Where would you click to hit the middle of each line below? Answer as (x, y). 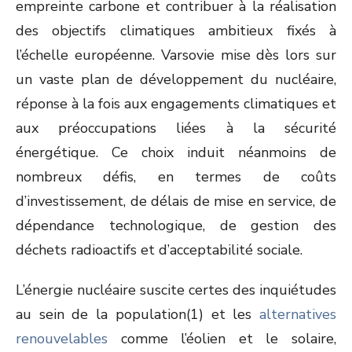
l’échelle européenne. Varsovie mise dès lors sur (176, 55)
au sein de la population (101, 314)
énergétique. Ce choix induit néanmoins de (176, 152)
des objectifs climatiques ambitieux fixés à (176, 31)
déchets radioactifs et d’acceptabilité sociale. (159, 250)
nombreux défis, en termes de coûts (176, 177)
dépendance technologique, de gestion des (176, 225)
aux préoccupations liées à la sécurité (176, 128)
